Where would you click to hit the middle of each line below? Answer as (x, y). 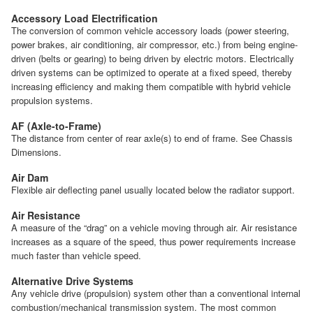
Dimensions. (36, 152)
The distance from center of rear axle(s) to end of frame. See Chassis (152, 138)
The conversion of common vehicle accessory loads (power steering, (150, 31)
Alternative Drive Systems (72, 281)
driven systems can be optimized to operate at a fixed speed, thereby (152, 73)
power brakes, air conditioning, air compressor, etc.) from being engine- (154, 45)
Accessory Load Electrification (85, 19)
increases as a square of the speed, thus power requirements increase (153, 242)
